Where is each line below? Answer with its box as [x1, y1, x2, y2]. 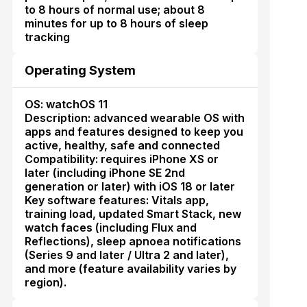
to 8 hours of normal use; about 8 [24, 2, 205, 16]
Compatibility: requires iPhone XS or [24, 151, 219, 166]
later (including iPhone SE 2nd [24, 165, 185, 180]
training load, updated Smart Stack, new [24, 206, 241, 221]
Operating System [24, 62, 136, 77]
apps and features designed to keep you [24, 124, 243, 138]
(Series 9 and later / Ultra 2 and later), [24, 247, 229, 262]
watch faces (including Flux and [24, 220, 197, 234]
